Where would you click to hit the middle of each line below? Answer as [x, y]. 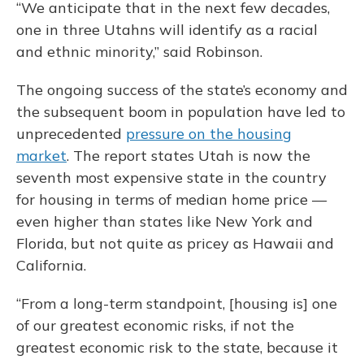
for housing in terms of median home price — [171, 199]
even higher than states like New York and [165, 221]
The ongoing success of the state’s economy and [182, 90]
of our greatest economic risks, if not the [155, 325]
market [41, 156]
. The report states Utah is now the [188, 156]
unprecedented [71, 134]
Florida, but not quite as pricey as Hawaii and [175, 243]
